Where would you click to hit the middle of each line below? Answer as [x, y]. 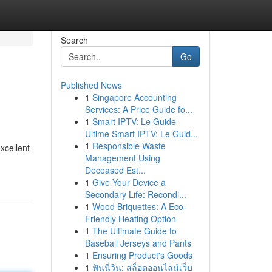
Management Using [122, 158]
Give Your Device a [129, 182]
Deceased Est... [115, 170]
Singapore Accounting [134, 97]
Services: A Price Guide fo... [138, 109]
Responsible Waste [129, 146]
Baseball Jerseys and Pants [138, 243]
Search [74, 40]
